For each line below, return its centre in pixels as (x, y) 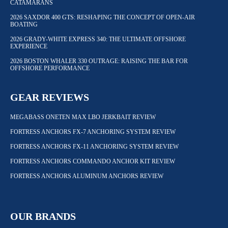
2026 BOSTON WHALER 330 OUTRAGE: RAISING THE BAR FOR (99, 61)
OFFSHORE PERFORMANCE (50, 68)
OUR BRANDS (43, 217)
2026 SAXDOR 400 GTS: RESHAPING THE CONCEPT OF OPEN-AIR (103, 18)
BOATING (24, 25)
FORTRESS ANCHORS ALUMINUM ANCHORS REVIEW (87, 176)
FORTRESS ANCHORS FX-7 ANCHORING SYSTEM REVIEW (93, 132)
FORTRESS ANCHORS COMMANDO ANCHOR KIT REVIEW (93, 162)
